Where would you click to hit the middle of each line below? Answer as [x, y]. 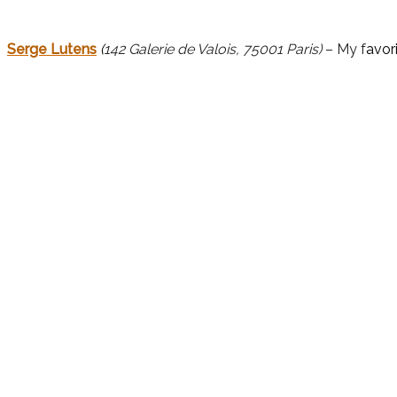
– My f [344, 50]
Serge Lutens [52, 50]
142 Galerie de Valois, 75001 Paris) [213, 50]
